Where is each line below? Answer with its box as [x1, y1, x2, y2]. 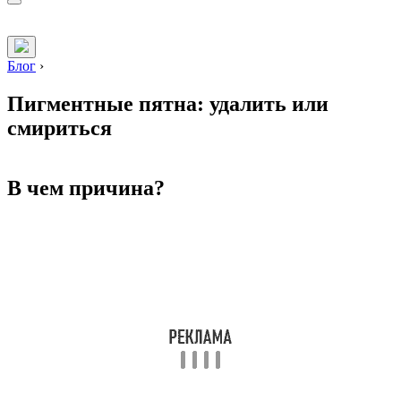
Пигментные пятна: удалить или [7, 92, 328, 116]
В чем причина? [7, 176, 165, 200]
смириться [7, 116, 112, 141]
